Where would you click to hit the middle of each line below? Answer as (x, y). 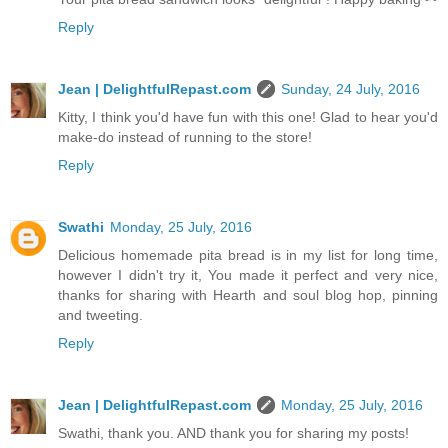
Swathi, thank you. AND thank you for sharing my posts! (233, 433)
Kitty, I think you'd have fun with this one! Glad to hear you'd (248, 117)
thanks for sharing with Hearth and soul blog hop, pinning (248, 295)
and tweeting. (100, 315)
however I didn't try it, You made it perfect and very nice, (248, 275)
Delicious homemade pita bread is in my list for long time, (248, 255)
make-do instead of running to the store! (185, 137)
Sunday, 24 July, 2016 (350, 89)
